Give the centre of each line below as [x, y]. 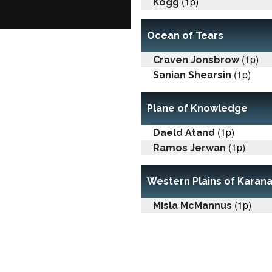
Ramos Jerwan [189, 148]
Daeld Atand [184, 132]
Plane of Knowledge [197, 108]
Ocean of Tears [185, 35]
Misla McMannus [192, 205]
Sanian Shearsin [192, 75]
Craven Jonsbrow [196, 59]
